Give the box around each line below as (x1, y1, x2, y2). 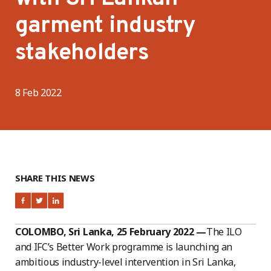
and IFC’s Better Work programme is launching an (15, 240, 232, 254)
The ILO (206, 225, 242, 239)
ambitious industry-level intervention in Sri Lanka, (15, 255, 236, 269)
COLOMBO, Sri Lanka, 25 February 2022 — (15, 225, 206, 239)
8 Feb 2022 (15, 85, 62, 99)
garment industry (15, 11, 195, 41)
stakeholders (15, 38, 149, 68)
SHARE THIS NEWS (15, 171, 95, 184)
